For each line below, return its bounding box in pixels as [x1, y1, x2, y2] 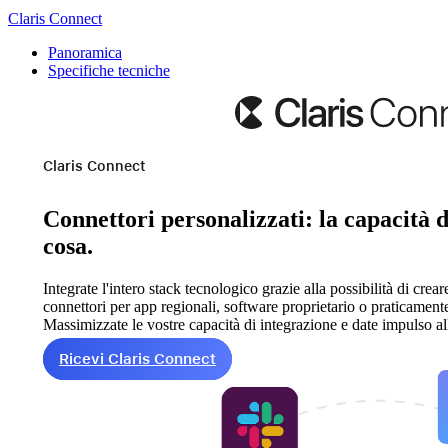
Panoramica [48, 44, 122, 61]
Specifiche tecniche [48, 62, 170, 79]
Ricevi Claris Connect [59, 350, 216, 369]
